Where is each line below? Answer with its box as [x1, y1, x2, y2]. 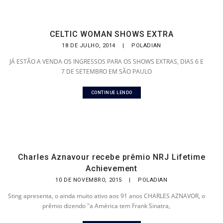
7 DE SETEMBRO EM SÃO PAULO [61, 67, 152, 76]
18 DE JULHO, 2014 [62, 42, 117, 49]
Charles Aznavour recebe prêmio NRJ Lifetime [17, 152, 206, 162]
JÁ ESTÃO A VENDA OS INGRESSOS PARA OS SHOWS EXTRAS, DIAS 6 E [9, 57, 204, 66]
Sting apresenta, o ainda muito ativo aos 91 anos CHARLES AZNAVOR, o [7, 192, 205, 200]
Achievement [85, 164, 138, 173]
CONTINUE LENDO [91, 90, 132, 95]
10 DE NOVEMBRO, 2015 [55, 177, 124, 183]
